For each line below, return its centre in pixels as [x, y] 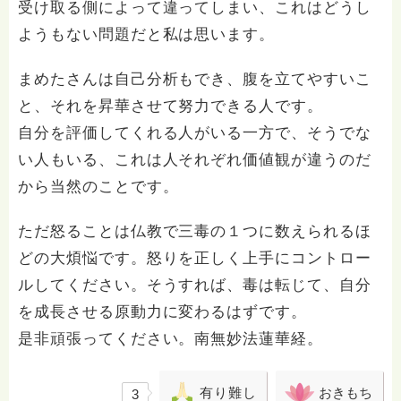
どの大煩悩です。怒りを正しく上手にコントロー [195, 258]
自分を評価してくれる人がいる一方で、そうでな [195, 133]
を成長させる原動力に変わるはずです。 [163, 312]
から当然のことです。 [98, 187]
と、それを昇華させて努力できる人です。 [171, 106]
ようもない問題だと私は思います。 [147, 34]
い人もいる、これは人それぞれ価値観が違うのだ [195, 160]
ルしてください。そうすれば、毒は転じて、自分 [195, 285]
